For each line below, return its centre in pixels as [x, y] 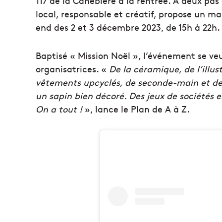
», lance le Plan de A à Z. [136, 109]
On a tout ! [59, 109]
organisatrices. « [72, 68]
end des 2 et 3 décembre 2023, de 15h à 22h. [128, 27]
